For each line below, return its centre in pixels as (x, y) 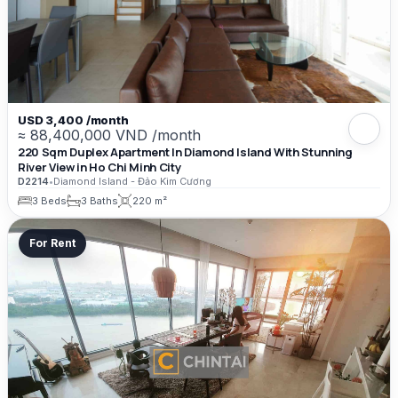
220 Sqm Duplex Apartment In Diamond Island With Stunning (185, 152)
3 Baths (99, 200)
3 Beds (49, 200)
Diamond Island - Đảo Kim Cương (132, 182)
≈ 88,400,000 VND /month (109, 135)
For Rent (52, 243)
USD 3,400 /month (73, 119)
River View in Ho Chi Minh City (99, 167)
